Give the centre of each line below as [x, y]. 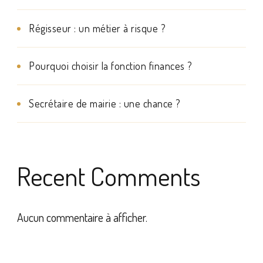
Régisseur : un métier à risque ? [97, 28]
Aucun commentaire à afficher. [82, 218]
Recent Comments [109, 176]
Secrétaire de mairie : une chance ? [105, 104]
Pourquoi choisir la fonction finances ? [111, 66]
